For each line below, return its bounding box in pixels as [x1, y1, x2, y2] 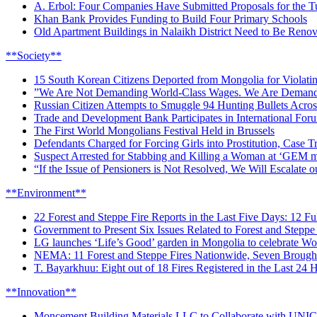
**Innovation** [6, 285, 76, 298]
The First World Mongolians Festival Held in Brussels [34, 124, 275, 137]
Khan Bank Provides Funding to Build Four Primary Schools [34, 12, 307, 25]
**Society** [6, 49, 62, 62]
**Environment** [6, 186, 86, 199]
